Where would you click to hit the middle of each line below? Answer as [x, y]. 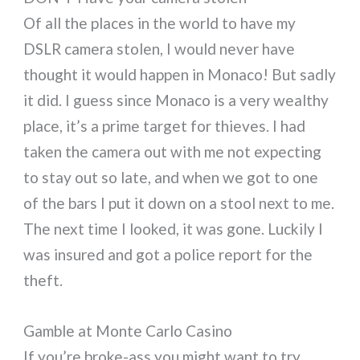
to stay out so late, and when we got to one [171, 178]
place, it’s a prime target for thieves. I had [165, 126]
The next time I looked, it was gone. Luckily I [174, 229]
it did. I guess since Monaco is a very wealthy [176, 100]
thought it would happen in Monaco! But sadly [180, 75]
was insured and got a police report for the [168, 255]
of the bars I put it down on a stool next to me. [179, 203]
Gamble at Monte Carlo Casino [128, 330]
